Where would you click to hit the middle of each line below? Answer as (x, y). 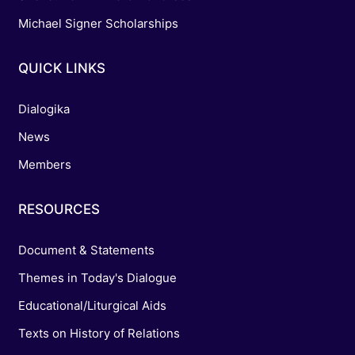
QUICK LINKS (61, 69)
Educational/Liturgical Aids (92, 306)
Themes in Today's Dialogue (97, 278)
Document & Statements (86, 250)
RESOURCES (59, 210)
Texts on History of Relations (99, 334)
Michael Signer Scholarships (98, 24)
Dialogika (44, 109)
